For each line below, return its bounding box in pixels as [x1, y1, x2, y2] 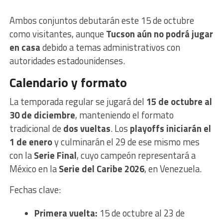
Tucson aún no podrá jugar [106, 27, 213, 41]
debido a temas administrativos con [40, 40, 180, 55]
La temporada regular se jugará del [9, 95, 146, 109]
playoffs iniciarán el [129, 121, 211, 136]
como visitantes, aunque [9, 27, 106, 41]
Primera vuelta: [34, 206, 98, 221]
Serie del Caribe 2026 [58, 162, 144, 176]
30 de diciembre [9, 108, 75, 122]
